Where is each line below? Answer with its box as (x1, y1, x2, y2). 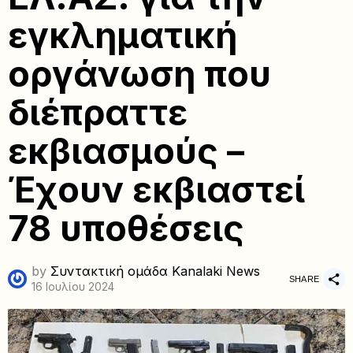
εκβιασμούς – (8, 130, 244, 173)
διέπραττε (8, 91, 188, 134)
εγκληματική (8, 14, 237, 57)
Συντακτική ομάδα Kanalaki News (50, 263, 260, 279)
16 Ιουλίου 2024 (32, 281, 114, 293)
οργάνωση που (8, 53, 271, 95)
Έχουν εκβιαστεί (8, 169, 305, 211)
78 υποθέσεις (8, 207, 244, 250)
